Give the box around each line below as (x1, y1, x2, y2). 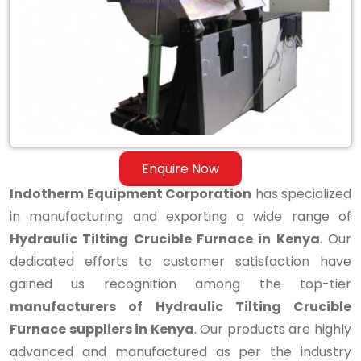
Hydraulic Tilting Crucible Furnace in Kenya (10, 229, 320, 248)
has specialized (251, 184, 351, 203)
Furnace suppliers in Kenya (10, 319, 194, 338)
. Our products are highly (193, 319, 352, 338)
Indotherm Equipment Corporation (10, 184, 251, 203)
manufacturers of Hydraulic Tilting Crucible (10, 297, 351, 316)
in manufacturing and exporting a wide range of (10, 206, 351, 226)
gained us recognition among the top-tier (10, 274, 351, 293)
